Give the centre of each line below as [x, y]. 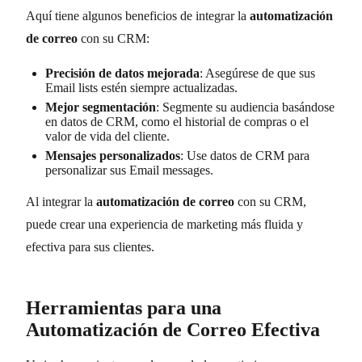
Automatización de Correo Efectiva [173, 329]
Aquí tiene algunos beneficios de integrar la [138, 15]
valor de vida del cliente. [107, 136]
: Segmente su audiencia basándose [245, 107]
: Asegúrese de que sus [257, 73]
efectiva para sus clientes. [90, 246]
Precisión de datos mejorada [122, 73]
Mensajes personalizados [113, 155]
